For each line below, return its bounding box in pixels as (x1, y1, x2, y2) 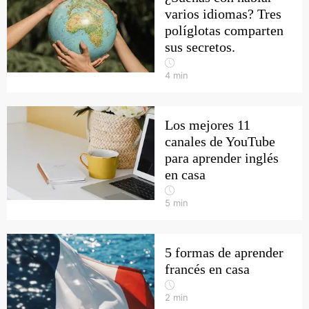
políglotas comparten (165, 23, 283, 38)
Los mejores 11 (165, 117, 250, 132)
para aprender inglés (165, 150, 279, 166)
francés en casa (165, 261, 250, 277)
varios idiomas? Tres (165, 6, 281, 21)
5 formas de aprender (165, 245, 283, 260)
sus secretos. (165, 39, 235, 54)
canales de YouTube (165, 134, 275, 149)
